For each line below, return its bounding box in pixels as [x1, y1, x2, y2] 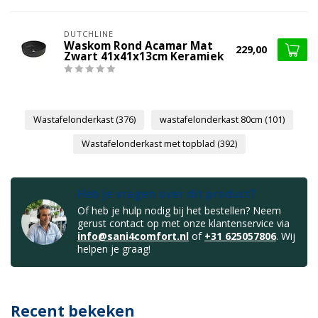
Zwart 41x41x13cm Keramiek [64, 48, 224, 64]
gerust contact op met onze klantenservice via [77, 216, 290, 231]
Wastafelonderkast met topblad [81, 138, 217, 150]
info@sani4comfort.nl [77, 229, 189, 243]
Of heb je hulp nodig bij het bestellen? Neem [77, 204, 281, 218]
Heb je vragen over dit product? [77, 187, 256, 202]
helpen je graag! [77, 242, 150, 256]
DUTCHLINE [64, 28, 114, 39]
